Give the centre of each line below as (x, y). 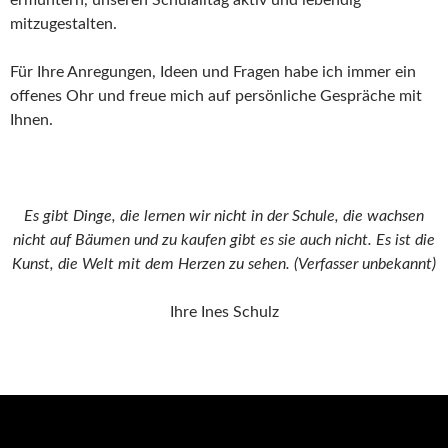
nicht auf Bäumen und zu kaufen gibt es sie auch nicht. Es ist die (224, 239)
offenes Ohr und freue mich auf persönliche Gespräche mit (216, 95)
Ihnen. (31, 119)
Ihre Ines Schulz (224, 311)
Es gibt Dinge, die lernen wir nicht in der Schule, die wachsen (224, 215)
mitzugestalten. (63, 23)
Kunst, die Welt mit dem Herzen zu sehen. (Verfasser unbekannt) (224, 263)
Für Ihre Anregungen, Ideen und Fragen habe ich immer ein (213, 71)
